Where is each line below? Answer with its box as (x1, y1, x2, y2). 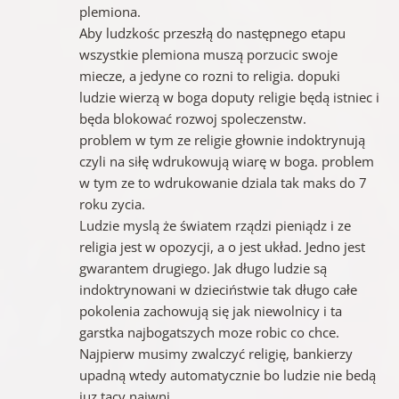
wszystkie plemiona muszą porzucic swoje (78, 45, 338, 63)
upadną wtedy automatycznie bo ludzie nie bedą (78, 365, 376, 384)
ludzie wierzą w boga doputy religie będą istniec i (78, 87, 379, 106)
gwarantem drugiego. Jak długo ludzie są (78, 258, 327, 277)
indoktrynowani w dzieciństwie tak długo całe (78, 280, 357, 298)
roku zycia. (78, 194, 145, 213)
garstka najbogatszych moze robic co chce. (78, 322, 339, 341)
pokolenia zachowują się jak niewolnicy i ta (78, 301, 342, 320)
